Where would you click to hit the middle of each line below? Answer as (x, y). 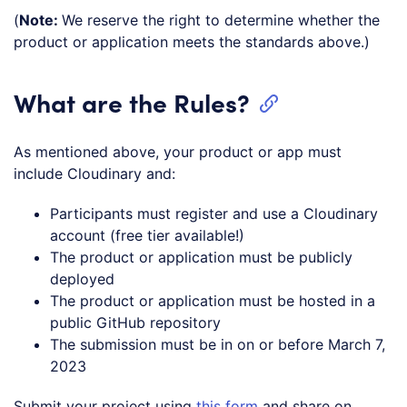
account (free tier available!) (147, 235)
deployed (82, 278)
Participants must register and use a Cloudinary (214, 213)
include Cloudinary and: (94, 173)
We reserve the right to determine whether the (221, 20)
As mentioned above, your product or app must (178, 151)
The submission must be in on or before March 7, (218, 344)
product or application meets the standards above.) (192, 41)
